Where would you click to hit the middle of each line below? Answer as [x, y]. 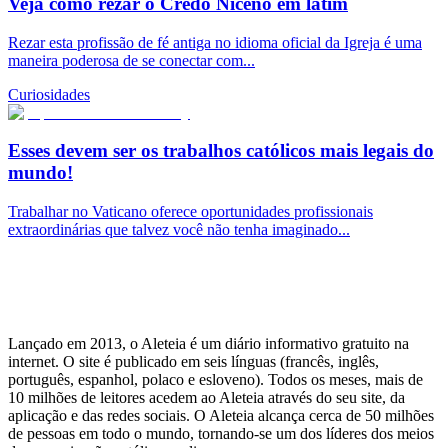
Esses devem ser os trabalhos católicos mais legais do [221, 151]
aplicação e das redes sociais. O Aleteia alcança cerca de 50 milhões [221, 416]
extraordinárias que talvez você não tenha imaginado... [179, 230]
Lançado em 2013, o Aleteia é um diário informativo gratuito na [208, 344]
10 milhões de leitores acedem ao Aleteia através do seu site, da [206, 398]
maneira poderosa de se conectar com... [131, 60]
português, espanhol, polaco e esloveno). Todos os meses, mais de [215, 380]
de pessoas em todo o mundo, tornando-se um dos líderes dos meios [221, 434]
